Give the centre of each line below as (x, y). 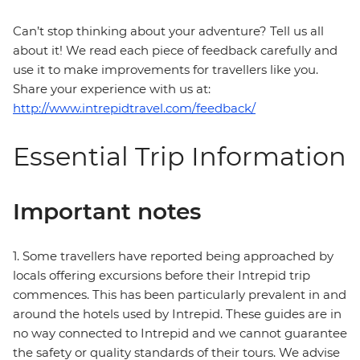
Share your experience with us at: (112, 89)
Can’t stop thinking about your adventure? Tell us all (168, 31)
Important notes (107, 212)
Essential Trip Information (180, 157)
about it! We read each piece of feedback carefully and (175, 51)
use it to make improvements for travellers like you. (166, 70)
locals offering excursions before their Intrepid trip (162, 276)
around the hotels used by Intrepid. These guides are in (177, 314)
